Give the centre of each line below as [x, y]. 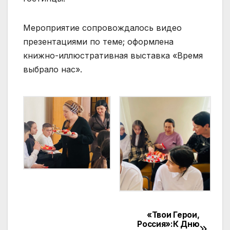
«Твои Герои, [173, 215]
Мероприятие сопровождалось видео [102, 27]
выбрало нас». [53, 69]
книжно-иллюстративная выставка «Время [113, 55]
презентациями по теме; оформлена [98, 41]
